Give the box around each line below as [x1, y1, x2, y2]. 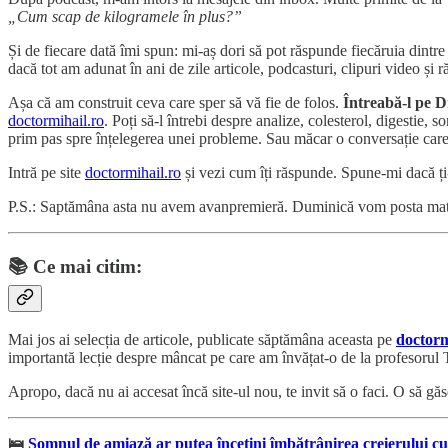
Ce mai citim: [33, 255, 142, 277]
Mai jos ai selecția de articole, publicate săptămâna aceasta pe [8, 330, 396, 348]
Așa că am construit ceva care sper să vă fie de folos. [8, 94, 343, 112]
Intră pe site [8, 164, 85, 182]
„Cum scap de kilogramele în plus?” [8, 8, 242, 26]
